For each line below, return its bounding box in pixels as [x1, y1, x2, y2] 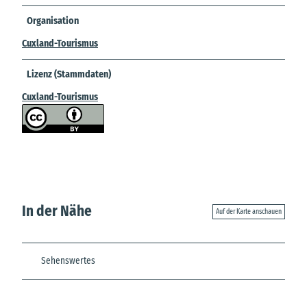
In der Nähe [22, 202, 92, 221]
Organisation [27, 14, 79, 27]
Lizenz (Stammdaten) [27, 68, 112, 80]
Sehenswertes [41, 255, 95, 267]
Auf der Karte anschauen [216, 207, 282, 216]
